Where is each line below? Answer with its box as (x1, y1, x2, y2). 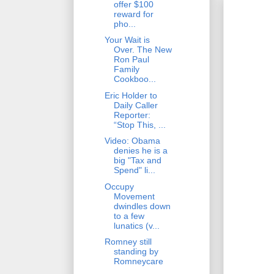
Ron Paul (113, 54, 149, 65)
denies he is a (113, 146, 168, 156)
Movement (113, 191, 155, 201)
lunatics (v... (113, 220, 160, 231)
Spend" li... (113, 165, 155, 176)
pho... (113, 18, 136, 29)
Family (113, 64, 139, 75)
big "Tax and (113, 155, 161, 166)
